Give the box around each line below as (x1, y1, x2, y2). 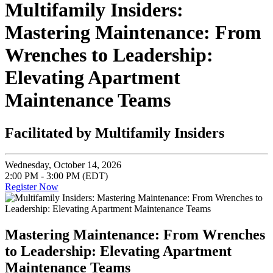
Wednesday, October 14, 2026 (5, 159, 121, 170)
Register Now (5, 181, 58, 192)
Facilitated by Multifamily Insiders (5, 124, 224, 141)
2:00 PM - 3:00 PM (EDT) (5, 170, 108, 181)
